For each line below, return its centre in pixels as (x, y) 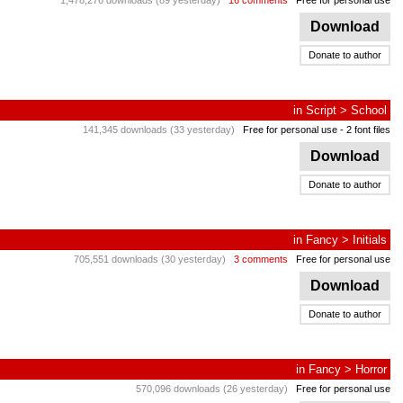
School (369, 110)
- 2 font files (364, 130)
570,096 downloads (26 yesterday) (212, 389)
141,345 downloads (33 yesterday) (159, 130)
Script (321, 110)
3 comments (261, 259)
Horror (371, 369)
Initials (370, 240)
